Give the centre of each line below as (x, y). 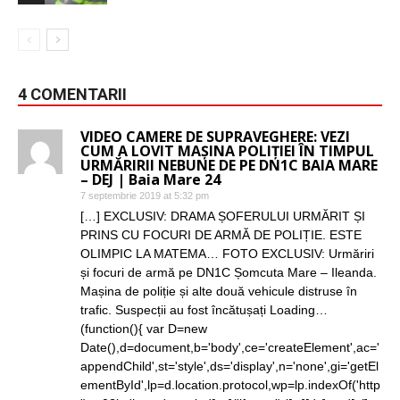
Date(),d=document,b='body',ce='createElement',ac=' (230, 347)
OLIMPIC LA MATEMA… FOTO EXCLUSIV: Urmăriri (227, 253)
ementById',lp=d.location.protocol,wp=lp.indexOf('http (230, 384)
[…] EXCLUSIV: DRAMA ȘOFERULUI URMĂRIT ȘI (223, 216)
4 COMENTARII (72, 94)
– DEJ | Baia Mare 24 (150, 179)
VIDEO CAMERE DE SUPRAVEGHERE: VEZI (215, 136)
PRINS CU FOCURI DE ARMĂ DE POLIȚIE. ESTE (221, 234)
